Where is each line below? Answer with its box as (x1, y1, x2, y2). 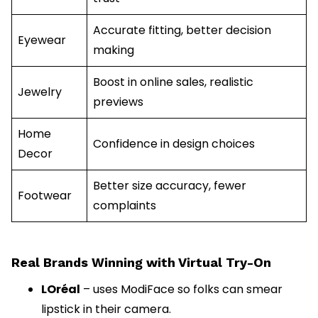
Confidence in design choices (93, 135, 255, 152)
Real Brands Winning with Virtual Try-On (11, 254, 271, 270)
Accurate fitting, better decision (93, 21, 271, 38)
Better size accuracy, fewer (93, 177, 246, 194)
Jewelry (18, 83, 62, 100)
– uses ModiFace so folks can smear (80, 280, 283, 297)
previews (93, 93, 143, 110)
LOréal (41, 280, 80, 297)
